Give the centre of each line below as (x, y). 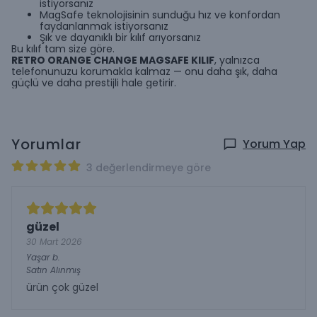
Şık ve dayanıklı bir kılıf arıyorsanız (120, 38)
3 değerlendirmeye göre (149, 168)
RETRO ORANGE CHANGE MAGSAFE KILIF (113, 60)
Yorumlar (46, 144)
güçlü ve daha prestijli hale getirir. (94, 83)
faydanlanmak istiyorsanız (105, 26)
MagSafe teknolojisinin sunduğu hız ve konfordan (160, 15)
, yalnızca (237, 60)
